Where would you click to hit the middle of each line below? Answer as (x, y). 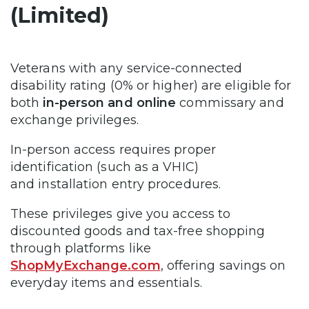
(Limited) (62, 16)
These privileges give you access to (121, 214)
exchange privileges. (74, 120)
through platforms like (81, 248)
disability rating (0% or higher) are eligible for (151, 86)
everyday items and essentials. (108, 283)
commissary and (230, 103)
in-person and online (110, 103)
